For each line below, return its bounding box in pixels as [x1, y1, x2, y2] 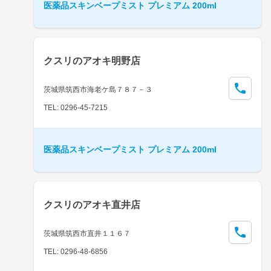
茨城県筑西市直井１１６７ [44, 229, 131, 238]
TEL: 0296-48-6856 [44, 247, 108, 256]
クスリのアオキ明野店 [44, 55, 140, 66]
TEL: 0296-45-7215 [44, 103, 108, 112]
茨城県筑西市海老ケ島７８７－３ [44, 85, 152, 94]
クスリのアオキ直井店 [44, 199, 140, 210]
